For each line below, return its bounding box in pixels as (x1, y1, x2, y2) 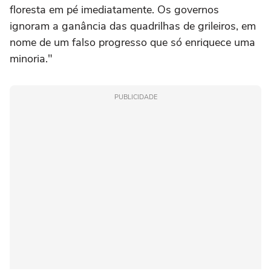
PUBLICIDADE (114, 92, 157, 102)
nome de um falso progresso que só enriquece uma (10, 34, 255, 50)
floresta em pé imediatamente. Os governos (10, 2, 219, 17)
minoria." (10, 51, 53, 66)
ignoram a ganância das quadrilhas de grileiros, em (10, 18, 256, 33)
